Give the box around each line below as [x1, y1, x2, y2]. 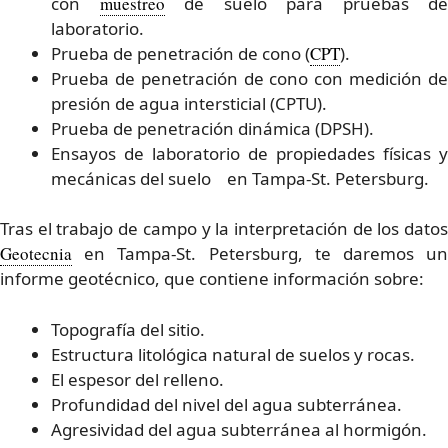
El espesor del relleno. [51, 367, 224, 391]
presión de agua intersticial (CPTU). [51, 91, 327, 115]
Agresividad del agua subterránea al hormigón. [51, 417, 427, 441]
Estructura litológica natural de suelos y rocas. [51, 342, 415, 366]
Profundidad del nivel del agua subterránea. [51, 392, 402, 416]
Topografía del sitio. [51, 317, 205, 341]
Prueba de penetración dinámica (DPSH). [51, 116, 374, 140]
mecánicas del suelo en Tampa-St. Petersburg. [51, 166, 429, 190]
